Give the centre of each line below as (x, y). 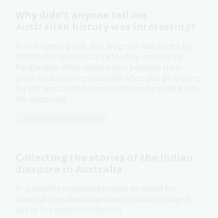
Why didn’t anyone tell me (81, 15)
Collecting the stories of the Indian (104, 158)
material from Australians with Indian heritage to (105, 199)
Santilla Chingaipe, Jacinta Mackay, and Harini (98, 57)
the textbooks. (42, 100)
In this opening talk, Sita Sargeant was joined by (103, 46)
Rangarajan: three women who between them (99, 67)
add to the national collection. (70, 210)
